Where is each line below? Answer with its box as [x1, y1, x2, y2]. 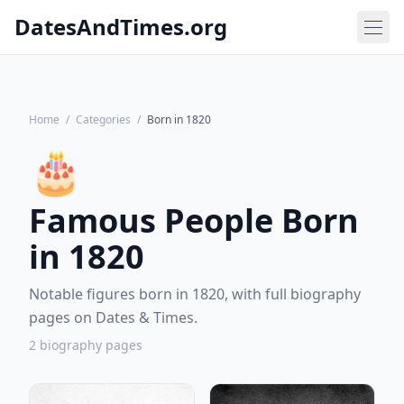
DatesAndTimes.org [14, 12, 227, 41]
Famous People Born [29, 198, 359, 243]
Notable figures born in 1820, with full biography [29, 284, 361, 304]
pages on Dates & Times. [29, 308, 197, 327]
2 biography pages [29, 336, 142, 353]
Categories [76, 112, 131, 127]
